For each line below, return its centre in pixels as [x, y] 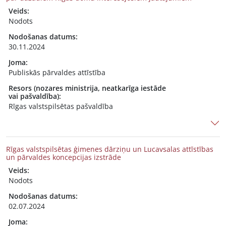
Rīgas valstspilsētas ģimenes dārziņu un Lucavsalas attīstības [110, 149]
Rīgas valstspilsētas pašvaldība [61, 106]
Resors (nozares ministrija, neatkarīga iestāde [87, 88]
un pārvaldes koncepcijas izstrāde [64, 157]
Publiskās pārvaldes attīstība [57, 72]
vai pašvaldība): [35, 96]
